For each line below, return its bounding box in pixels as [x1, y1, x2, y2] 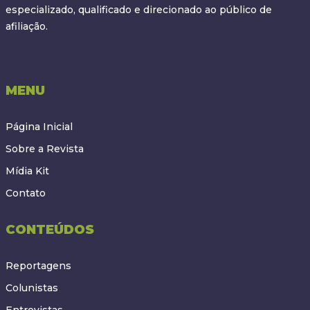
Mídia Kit [5, 164, 49, 177]
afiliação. [5, 19, 48, 33]
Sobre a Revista [5, 142, 84, 155]
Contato [5, 186, 46, 199]
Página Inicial [5, 120, 73, 133]
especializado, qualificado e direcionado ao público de [5, 3, 272, 16]
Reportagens [5, 259, 71, 272]
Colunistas [5, 281, 58, 294]
